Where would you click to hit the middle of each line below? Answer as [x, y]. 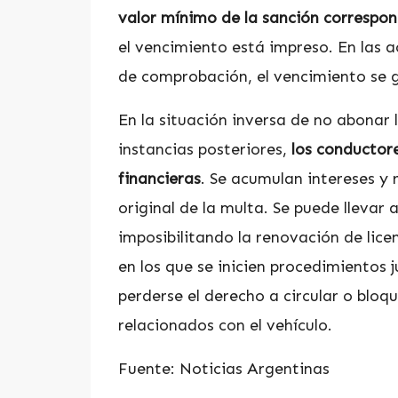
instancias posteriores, [205, 149]
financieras [159, 178]
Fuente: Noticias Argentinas [224, 368]
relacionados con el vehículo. [225, 325]
